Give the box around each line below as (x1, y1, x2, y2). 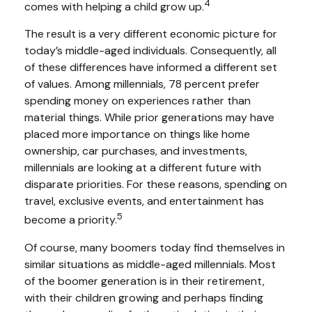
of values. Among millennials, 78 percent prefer (24, 77, 260, 92)
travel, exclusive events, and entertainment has (24, 194, 264, 209)
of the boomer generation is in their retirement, (24, 273, 265, 288)
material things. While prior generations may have (24, 110, 274, 125)
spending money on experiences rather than (24, 93, 251, 109)
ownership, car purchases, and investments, (24, 143, 247, 159)
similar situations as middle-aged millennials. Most (24, 256, 276, 272)
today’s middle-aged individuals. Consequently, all (24, 43, 276, 58)
